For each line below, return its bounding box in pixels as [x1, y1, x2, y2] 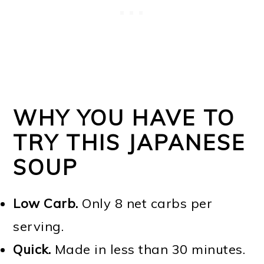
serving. [13, 218, 64, 235]
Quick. [13, 241, 51, 258]
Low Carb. [13, 195, 82, 212]
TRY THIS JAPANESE [13, 129, 246, 156]
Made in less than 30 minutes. [51, 241, 246, 258]
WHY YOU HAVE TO [13, 104, 236, 131]
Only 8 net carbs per [82, 195, 213, 212]
